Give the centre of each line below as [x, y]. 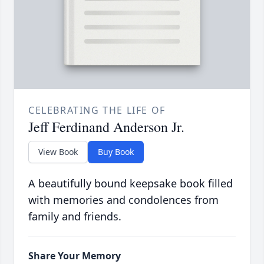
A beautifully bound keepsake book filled [131, 184]
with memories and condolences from [123, 200]
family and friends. [75, 217]
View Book [58, 152]
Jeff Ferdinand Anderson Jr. [106, 127]
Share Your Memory [75, 256]
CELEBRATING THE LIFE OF [97, 110]
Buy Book [116, 152]
